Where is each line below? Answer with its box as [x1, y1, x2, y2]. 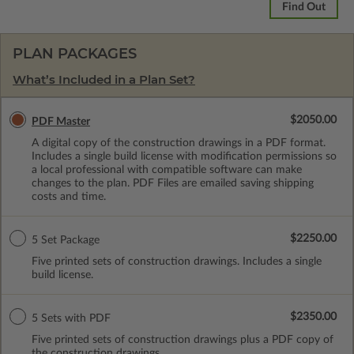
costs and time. [32, 190, 106, 202]
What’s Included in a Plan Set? [13, 71, 195, 87]
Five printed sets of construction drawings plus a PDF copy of [32, 333, 333, 345]
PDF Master [32, 115, 90, 127]
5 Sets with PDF [32, 312, 111, 324]
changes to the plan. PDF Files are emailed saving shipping [32, 177, 314, 189]
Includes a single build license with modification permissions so [32, 150, 337, 162]
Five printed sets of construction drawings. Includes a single [32, 255, 322, 267]
